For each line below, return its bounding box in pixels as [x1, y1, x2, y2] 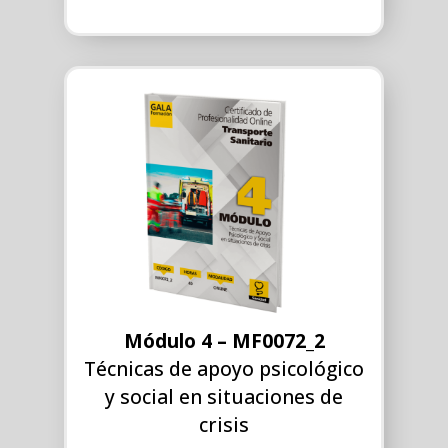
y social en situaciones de [105, 382, 343, 410]
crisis [199, 410, 249, 438]
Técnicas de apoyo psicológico [84, 354, 364, 382]
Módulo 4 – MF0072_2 [123, 326, 325, 354]
